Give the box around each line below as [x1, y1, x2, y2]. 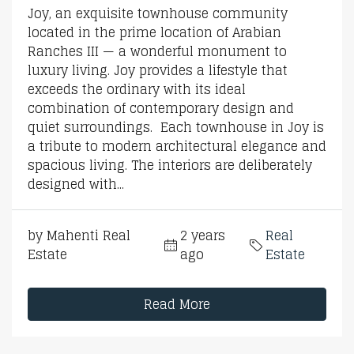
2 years [179, 224, 225, 247]
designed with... [28, 172, 124, 195]
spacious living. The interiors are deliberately [28, 153, 312, 176]
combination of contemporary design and [28, 96, 294, 119]
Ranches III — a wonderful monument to [28, 40, 287, 62]
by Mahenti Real [28, 224, 130, 247]
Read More [144, 292, 210, 315]
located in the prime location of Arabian [28, 21, 281, 43]
